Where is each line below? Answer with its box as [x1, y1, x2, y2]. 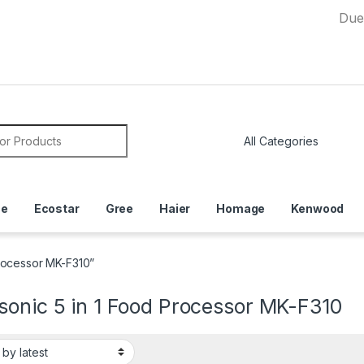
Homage [216, 201, 266, 215]
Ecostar [33, 201, 80, 215]
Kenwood [291, 201, 344, 215]
